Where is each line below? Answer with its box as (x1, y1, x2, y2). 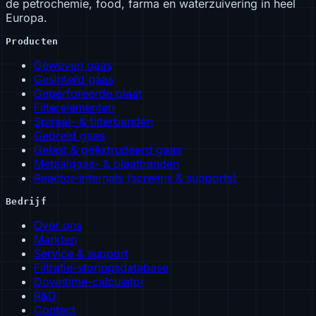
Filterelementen (34, 99, 114, 114)
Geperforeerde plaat (34, 85, 142, 100)
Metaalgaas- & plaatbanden (34, 156, 179, 171)
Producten (6, 35, 59, 47)
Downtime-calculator (34, 274, 145, 288)
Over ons (34, 217, 82, 232)
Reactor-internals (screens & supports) (34, 170, 237, 185)
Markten (34, 231, 77, 246)
